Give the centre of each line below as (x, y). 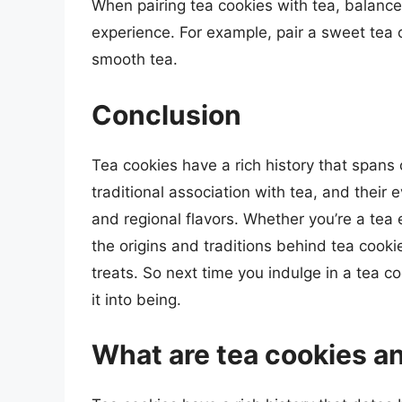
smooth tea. (135, 60)
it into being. (136, 299)
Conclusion (166, 114)
